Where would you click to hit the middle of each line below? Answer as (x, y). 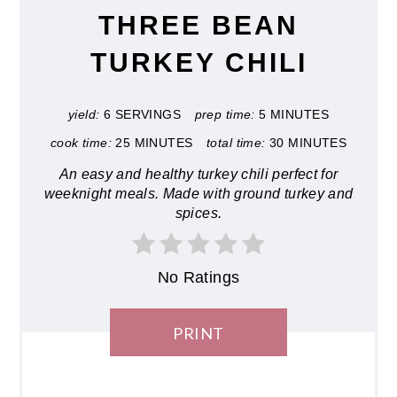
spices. (198, 213)
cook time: (81, 142)
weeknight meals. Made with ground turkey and (198, 193)
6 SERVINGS (142, 114)
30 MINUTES (308, 142)
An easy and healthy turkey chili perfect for (198, 174)
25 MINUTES (154, 142)
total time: (236, 142)
